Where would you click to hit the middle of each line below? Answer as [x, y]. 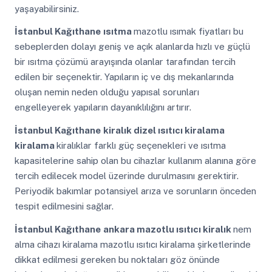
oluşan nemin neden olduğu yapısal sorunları [107, 92]
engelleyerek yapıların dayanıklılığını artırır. [103, 107]
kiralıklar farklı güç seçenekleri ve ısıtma [141, 146]
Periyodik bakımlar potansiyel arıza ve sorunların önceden [135, 191]
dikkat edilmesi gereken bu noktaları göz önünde [117, 259]
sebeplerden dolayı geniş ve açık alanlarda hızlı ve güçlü [132, 47]
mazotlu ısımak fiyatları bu [188, 32]
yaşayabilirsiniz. [46, 8]
